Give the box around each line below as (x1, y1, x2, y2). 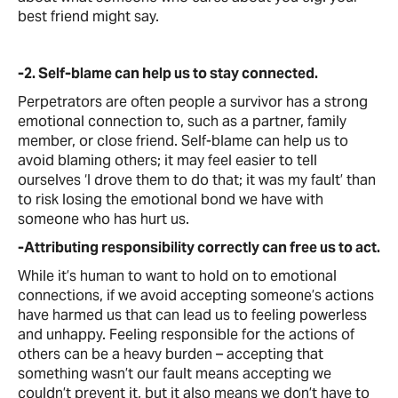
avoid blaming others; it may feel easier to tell (18, 151, 317, 170)
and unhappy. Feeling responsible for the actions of (18, 325, 354, 344)
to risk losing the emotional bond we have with (18, 190, 323, 209)
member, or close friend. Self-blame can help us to (18, 131, 348, 150)
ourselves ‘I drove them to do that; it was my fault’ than (18, 171, 376, 189)
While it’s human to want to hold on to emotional (18, 267, 337, 285)
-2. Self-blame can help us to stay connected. (18, 64, 318, 83)
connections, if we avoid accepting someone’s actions (18, 286, 374, 305)
